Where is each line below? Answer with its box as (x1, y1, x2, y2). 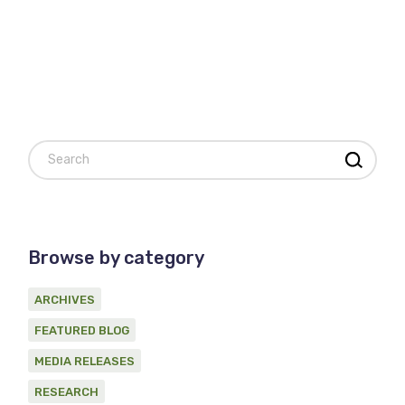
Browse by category (28, 247, 205, 269)
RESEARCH (34, 385, 99, 400)
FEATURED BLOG (34, 324, 130, 338)
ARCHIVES (34, 293, 96, 307)
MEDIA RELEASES (34, 354, 136, 369)
